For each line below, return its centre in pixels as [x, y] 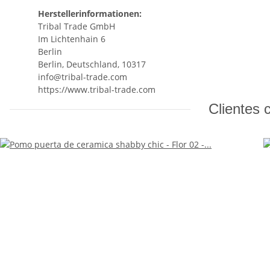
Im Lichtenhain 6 [72, 39]
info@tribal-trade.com [83, 77]
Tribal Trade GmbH [77, 27]
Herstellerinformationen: [90, 14]
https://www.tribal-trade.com [97, 90]
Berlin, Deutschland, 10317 [92, 64]
